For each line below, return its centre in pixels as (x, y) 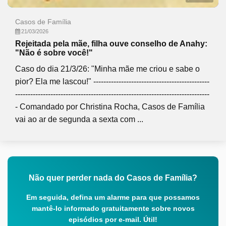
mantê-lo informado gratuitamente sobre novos (113, 208)
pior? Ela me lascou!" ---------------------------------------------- (112, 81)
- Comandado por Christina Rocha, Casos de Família (110, 107)
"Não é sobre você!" (54, 53)
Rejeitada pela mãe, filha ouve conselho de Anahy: (111, 44)
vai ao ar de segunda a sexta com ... (79, 119)
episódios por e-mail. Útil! (113, 219)
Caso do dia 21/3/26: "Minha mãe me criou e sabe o (107, 69)
